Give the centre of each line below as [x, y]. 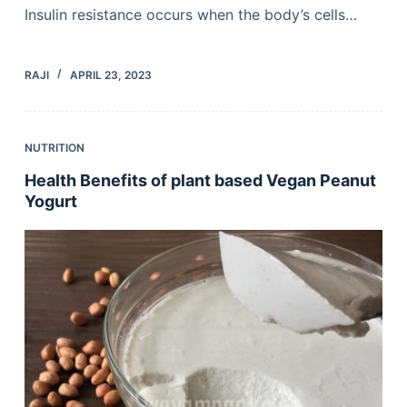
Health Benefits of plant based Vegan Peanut [200, 180]
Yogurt [50, 201]
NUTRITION [54, 147]
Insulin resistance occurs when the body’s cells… [190, 14]
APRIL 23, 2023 [110, 74]
